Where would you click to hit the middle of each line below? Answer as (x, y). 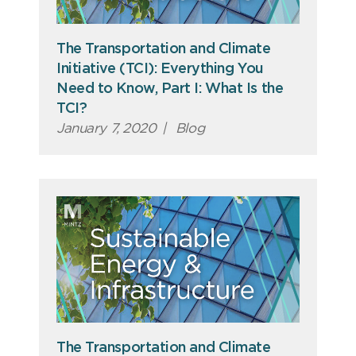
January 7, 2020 (106, 129)
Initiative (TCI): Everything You (160, 70)
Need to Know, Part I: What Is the (170, 89)
